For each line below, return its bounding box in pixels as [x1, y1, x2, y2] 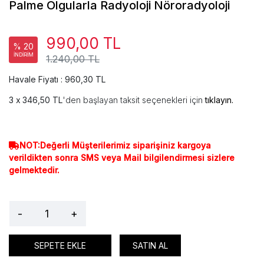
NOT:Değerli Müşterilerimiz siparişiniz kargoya [19, 140, 211, 151]
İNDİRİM [13, 51, 34, 58]
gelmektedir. [9, 165, 60, 176]
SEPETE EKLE [34, 240, 86, 250]
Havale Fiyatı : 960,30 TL [9, 74, 105, 85]
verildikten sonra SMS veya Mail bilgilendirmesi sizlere [9, 153, 235, 163]
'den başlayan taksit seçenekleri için [62, 95, 205, 105]
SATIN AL [133, 240, 168, 250]
